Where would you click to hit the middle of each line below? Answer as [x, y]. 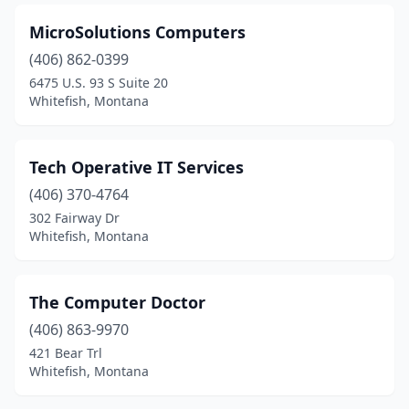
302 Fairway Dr [74, 218]
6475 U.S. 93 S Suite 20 [99, 83]
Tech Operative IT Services [136, 167]
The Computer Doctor [117, 302]
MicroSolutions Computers [137, 32]
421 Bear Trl [66, 353]
